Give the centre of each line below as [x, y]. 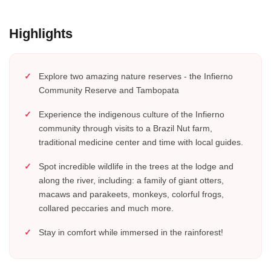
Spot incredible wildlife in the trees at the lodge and [136, 166]
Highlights [41, 34]
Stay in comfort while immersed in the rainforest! [131, 232]
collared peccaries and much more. [106, 208]
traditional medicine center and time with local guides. [141, 142]
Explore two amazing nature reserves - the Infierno [136, 76]
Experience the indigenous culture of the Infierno [132, 114]
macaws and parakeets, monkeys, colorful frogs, [131, 194]
